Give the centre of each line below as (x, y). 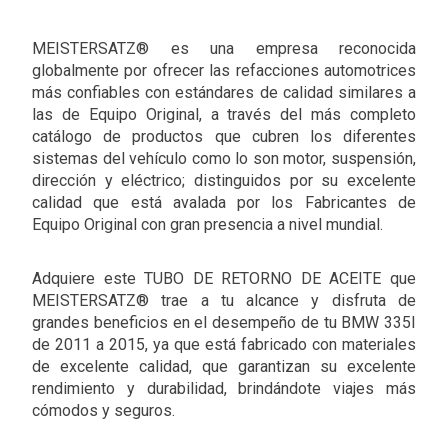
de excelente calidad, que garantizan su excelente (224, 366)
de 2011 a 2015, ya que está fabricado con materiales (224, 344)
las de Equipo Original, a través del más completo (224, 114)
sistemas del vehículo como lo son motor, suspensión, (224, 158)
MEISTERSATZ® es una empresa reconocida (224, 48)
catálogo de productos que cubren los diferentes (224, 136)
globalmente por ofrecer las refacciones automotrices (224, 70)
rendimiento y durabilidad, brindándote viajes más (224, 388)
